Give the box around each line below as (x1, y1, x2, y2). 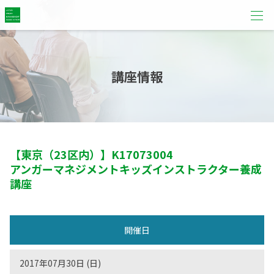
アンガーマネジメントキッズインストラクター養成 (10, 161, 262, 177)
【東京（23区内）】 (10, 146, 111, 162)
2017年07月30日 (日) (20, 257, 101, 269)
